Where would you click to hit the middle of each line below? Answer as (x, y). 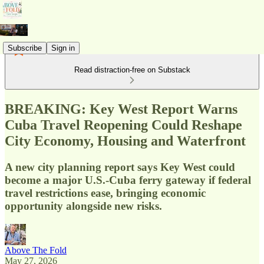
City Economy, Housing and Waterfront (125, 141)
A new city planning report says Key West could (120, 167)
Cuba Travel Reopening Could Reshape (123, 125)
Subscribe (25, 48)
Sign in (63, 48)
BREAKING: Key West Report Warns (121, 109)
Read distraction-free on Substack (132, 70)
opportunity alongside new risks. (83, 206)
